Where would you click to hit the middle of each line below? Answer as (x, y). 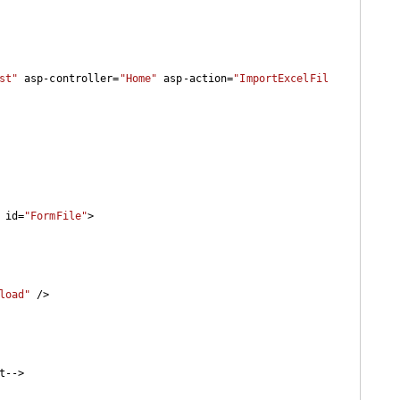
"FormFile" (56, 216)
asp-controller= (68, 78)
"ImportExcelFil (281, 78)
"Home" (138, 78)
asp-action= (196, 78)
